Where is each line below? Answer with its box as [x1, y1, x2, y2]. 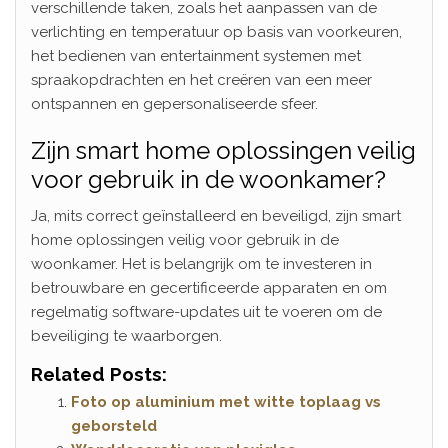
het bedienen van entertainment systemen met [31, 46, 361, 65]
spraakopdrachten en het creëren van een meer [31, 70, 372, 89]
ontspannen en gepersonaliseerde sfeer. [31, 94, 318, 113]
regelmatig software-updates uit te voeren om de [31, 302, 382, 321]
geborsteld [71, 416, 157, 435]
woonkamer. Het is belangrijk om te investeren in [31, 254, 372, 273]
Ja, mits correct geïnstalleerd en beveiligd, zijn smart [31, 206, 401, 225]
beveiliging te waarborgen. [31, 326, 222, 345]
